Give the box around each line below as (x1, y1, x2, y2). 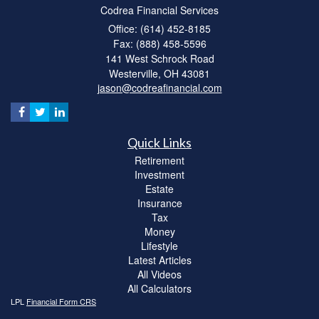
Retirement (135, 152, 184, 167)
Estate (145, 181, 174, 196)
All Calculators (127, 281, 192, 296)
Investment (135, 167, 184, 182)
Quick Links (127, 134, 192, 150)
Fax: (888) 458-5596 (113, 36, 206, 51)
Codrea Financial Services (100, 2, 219, 17)
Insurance (137, 195, 182, 210)
